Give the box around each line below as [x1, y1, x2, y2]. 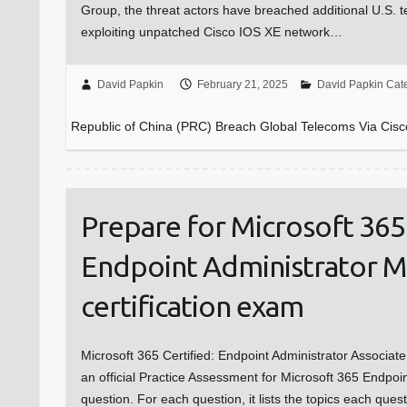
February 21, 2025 [196, 78, 288, 92]
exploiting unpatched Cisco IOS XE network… [80, 24, 342, 39]
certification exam [80, 290, 303, 323]
